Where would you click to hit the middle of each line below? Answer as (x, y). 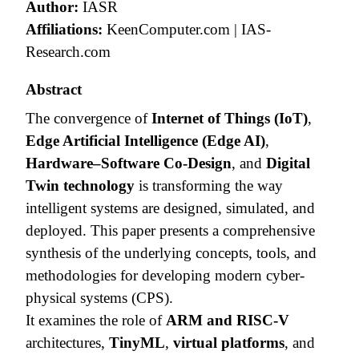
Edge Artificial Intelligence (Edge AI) (145, 140)
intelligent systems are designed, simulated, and (170, 208)
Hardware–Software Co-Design (129, 163)
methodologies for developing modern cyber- (165, 275)
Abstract (54, 89)
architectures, (67, 342)
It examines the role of (96, 320)
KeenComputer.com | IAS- (187, 29)
